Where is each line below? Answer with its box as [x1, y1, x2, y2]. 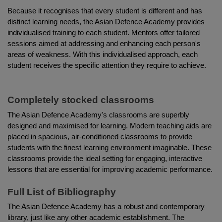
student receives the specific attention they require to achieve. [7, 61, 206, 69]
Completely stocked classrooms [7, 95, 154, 106]
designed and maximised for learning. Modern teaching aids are [7, 121, 212, 130]
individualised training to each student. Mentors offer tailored [7, 28, 200, 37]
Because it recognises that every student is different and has [7, 6, 202, 15]
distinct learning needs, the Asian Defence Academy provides [7, 17, 205, 26]
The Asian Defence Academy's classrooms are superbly [7, 111, 189, 119]
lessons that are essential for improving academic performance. [7, 165, 213, 173]
